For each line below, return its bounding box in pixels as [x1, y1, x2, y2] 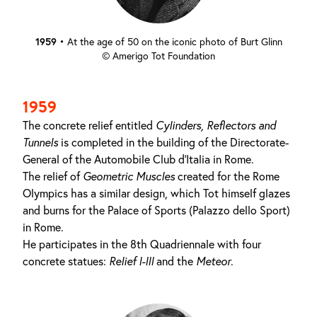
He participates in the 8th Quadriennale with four [23, 237, 261, 251]
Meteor [196, 254, 231, 268]
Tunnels [23, 135, 58, 149]
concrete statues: [23, 254, 109, 268]
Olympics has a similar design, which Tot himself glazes [23, 186, 290, 200]
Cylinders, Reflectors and [156, 118, 276, 132]
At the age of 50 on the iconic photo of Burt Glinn [67, 35, 282, 48]
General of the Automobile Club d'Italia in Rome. [23, 152, 254, 166]
